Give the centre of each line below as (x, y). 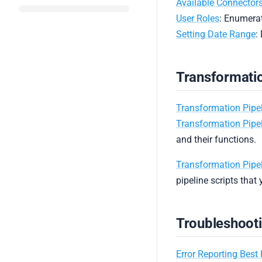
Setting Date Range (216, 34)
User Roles (197, 18)
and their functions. (216, 139)
